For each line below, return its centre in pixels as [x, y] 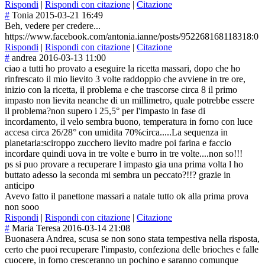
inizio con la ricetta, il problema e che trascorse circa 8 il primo [121, 90]
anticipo [20, 186]
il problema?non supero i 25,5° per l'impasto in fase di [105, 111]
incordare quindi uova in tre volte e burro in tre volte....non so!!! [124, 154]
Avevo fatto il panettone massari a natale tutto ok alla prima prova [127, 196]
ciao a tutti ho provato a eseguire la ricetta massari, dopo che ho [122, 69]
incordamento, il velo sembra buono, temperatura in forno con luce [129, 122]
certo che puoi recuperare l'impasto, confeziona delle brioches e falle [132, 250]
